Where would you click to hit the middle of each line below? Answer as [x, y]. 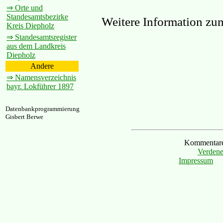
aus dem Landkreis [36, 46]
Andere [42, 66]
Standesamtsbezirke [37, 17]
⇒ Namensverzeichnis [41, 77]
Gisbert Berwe [24, 117]
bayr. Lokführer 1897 [40, 86]
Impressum [196, 161]
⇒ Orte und [25, 8]
